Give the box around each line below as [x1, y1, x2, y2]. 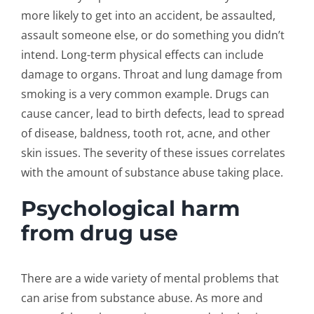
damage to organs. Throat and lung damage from [20, 67, 282, 83]
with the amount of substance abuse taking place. [20, 165, 283, 181]
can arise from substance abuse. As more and [20, 289, 263, 306]
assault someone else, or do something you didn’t [20, 27, 285, 43]
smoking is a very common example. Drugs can [20, 86, 269, 102]
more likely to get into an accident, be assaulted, [20, 8, 275, 24]
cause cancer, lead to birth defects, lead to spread [20, 106, 285, 122]
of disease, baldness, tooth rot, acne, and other [20, 125, 271, 142]
